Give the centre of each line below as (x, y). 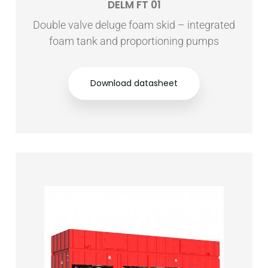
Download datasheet (134, 83)
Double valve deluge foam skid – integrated (134, 25)
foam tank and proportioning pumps (134, 41)
